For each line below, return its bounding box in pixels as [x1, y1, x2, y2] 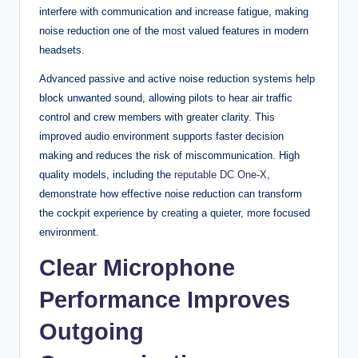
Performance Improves [39, 286, 290, 312]
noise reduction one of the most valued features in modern [39, 24, 308, 37]
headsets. [39, 43, 85, 56]
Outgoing [39, 318, 144, 344]
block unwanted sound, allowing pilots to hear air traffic [39, 91, 292, 104]
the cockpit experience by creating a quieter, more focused [39, 206, 310, 219]
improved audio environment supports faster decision [39, 129, 284, 142]
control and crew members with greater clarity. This [39, 110, 275, 123]
